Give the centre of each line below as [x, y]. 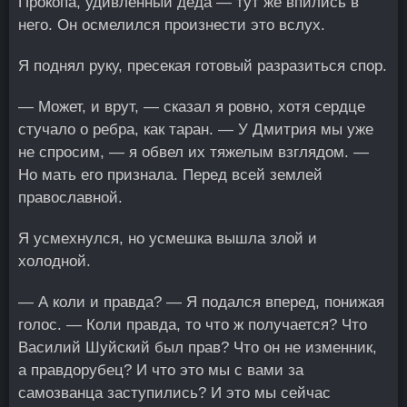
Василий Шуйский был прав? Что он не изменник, [198, 347]
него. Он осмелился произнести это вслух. [172, 25]
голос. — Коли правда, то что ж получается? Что [193, 325]
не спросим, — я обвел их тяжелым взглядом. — [194, 152]
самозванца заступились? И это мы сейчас [174, 393]
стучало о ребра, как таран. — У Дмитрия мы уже [196, 129]
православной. [70, 198]
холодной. [55, 261]
